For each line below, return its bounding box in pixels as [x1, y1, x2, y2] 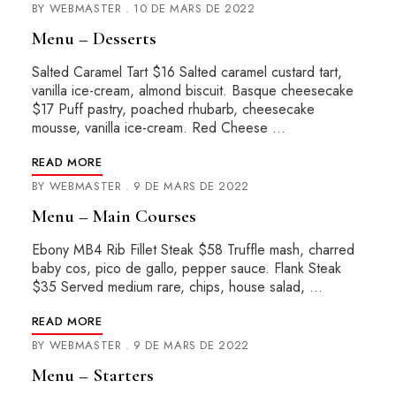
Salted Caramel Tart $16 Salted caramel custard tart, [31, 62, 342, 82]
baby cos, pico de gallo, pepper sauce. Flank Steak [31, 258, 341, 278]
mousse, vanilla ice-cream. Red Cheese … [31, 118, 286, 138]
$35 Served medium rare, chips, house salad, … [31, 277, 323, 297]
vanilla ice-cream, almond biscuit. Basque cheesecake [31, 80, 354, 101]
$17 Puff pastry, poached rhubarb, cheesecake [31, 99, 315, 119]
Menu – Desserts [31, 27, 156, 49]
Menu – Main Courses [31, 205, 196, 227]
